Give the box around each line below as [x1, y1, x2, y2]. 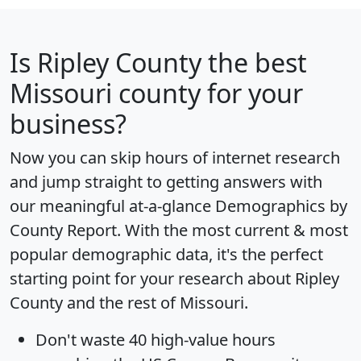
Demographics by [215, 195, 347, 218]
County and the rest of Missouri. [10, 292, 248, 314]
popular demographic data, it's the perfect [10, 243, 323, 266]
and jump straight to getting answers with [10, 171, 322, 193]
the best [201, 45, 307, 81]
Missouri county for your [10, 76, 303, 111]
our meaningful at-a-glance [10, 195, 215, 218]
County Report [10, 219, 117, 242]
